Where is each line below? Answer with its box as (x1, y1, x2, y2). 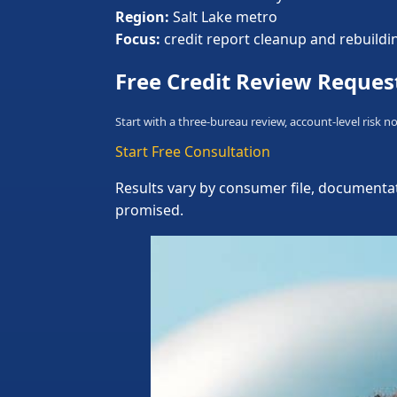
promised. (115, 199, 183, 220)
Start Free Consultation (115, 141, 270, 161)
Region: (115, 6, 169, 27)
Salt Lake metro (169, 6, 277, 27)
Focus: (115, 28, 160, 49)
